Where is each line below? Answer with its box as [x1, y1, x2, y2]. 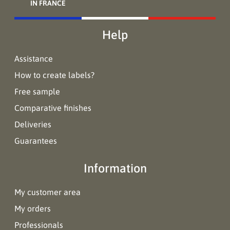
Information [83, 161, 147, 175]
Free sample [14, 87, 60, 96]
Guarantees [14, 136, 57, 145]
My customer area [14, 187, 81, 197]
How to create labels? [14, 70, 94, 80]
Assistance [14, 54, 53, 63]
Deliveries [14, 120, 51, 129]
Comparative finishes [14, 103, 91, 112]
